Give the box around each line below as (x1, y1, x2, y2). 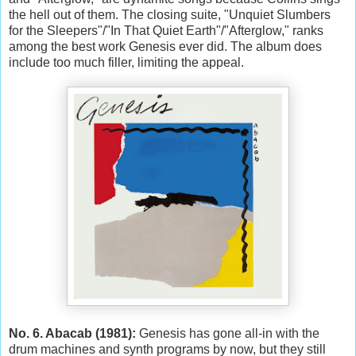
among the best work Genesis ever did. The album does (9, 39, 322, 53)
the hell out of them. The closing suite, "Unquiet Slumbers (9, 7, 331, 21)
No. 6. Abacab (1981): (9, 326, 139, 340)
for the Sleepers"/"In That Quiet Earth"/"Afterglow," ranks (9, 23, 323, 37)
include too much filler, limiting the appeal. (9, 55, 247, 69)
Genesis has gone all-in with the (139, 326, 319, 340)
